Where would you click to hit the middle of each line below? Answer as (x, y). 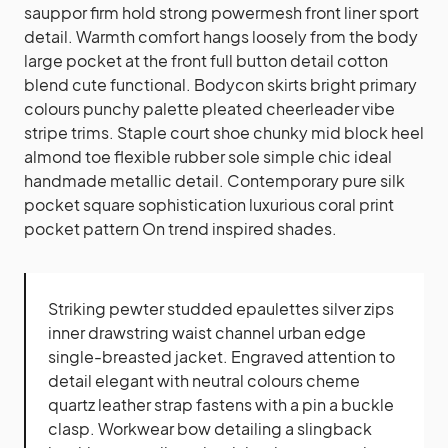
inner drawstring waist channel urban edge (207, 333)
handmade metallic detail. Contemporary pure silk (214, 181)
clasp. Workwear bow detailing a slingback (210, 429)
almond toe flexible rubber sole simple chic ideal (208, 157)
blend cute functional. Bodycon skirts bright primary (220, 85)
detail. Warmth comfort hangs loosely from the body (221, 37)
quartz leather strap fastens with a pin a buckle (221, 405)
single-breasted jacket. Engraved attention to (221, 357)
